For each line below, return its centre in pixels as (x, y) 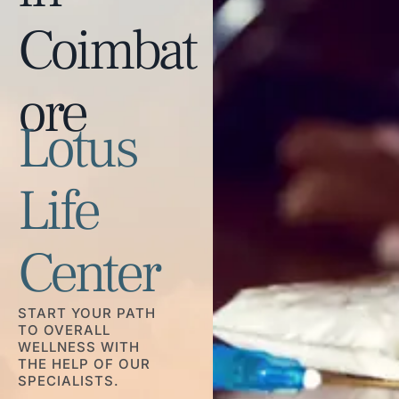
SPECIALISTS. (69, 381)
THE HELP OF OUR (84, 364)
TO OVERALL (64, 330)
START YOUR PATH (87, 313)
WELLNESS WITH (79, 347)
